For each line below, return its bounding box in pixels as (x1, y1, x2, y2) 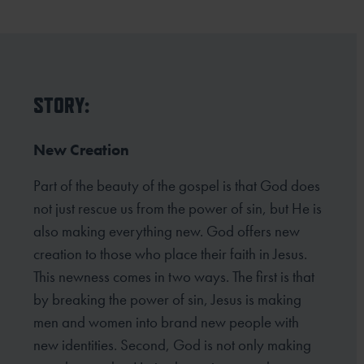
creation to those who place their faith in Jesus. (33, 244, 308, 265)
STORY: (33, 93, 90, 119)
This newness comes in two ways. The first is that (33, 266, 315, 288)
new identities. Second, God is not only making (33, 335, 312, 356)
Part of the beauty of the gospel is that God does (33, 175, 321, 197)
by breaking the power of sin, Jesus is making (33, 289, 302, 310)
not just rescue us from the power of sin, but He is (33, 198, 323, 219)
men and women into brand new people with (33, 312, 300, 333)
